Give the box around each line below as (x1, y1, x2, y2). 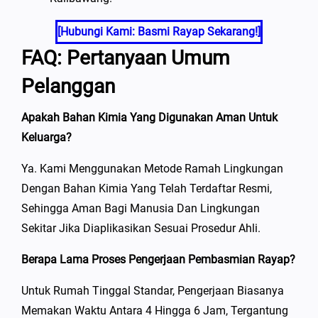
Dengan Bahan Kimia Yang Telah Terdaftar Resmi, (21, 181, 272, 195)
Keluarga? (21, 130, 72, 144)
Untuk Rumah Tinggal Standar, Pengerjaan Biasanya (21, 283, 284, 297)
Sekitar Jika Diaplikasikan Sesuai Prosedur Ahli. (21, 221, 261, 235)
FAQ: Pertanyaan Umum (21, 45, 230, 70)
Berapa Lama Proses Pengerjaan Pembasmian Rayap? (21, 252, 295, 266)
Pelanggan (21, 74, 115, 98)
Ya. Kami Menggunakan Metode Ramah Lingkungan (21, 161, 283, 175)
